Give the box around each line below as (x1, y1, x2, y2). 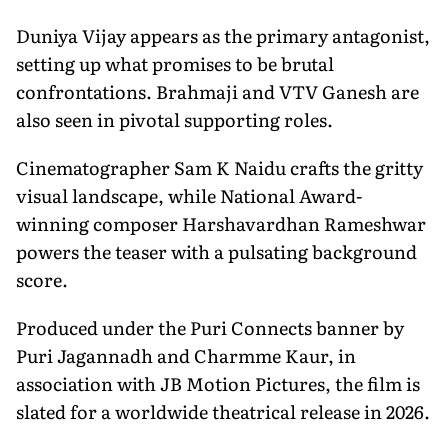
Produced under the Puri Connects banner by (16, 313, 404, 341)
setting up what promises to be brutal (16, 49, 334, 77)
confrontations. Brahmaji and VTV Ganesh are (16, 77, 419, 105)
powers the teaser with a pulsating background (16, 237, 417, 265)
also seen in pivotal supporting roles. (16, 105, 333, 133)
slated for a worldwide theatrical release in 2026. (16, 397, 430, 425)
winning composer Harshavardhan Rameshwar (16, 209, 426, 237)
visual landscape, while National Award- (16, 181, 362, 209)
